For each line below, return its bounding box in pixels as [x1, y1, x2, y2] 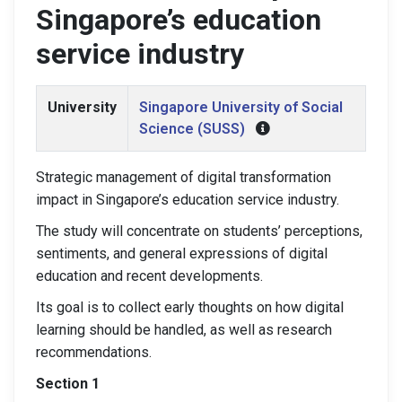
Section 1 [36, 375, 100, 392]
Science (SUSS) [139, 120, 245, 137]
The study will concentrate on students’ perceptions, [36, 223, 363, 240]
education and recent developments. [36, 267, 263, 284]
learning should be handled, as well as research [36, 321, 332, 338]
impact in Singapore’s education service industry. [36, 191, 339, 208]
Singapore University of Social [139, 99, 343, 116]
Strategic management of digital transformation [36, 169, 331, 186]
